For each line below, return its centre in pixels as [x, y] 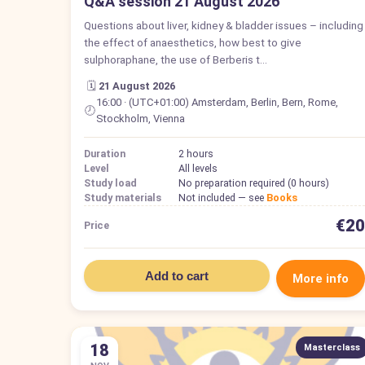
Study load [110, 182]
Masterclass [332, 347]
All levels [198, 168]
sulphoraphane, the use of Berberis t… [176, 59]
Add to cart [176, 275]
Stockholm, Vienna [140, 118]
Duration [105, 153]
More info [320, 278]
